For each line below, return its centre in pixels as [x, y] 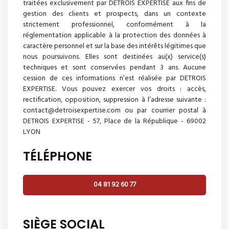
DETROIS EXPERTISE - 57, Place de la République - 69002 [114, 121]
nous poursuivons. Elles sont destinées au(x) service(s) [114, 57]
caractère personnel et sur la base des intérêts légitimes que [114, 46]
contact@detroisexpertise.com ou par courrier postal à [114, 110]
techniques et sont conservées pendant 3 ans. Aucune [114, 67]
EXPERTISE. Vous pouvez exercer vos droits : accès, [114, 89]
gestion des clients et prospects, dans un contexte [114, 14]
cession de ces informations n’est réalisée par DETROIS [114, 78]
